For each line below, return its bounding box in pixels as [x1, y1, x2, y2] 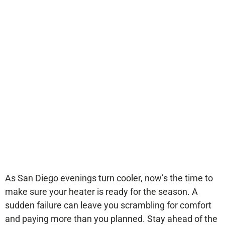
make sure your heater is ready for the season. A [5, 186, 198, 197]
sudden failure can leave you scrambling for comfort [5, 200, 211, 211]
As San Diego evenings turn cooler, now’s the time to [5, 173, 213, 184]
